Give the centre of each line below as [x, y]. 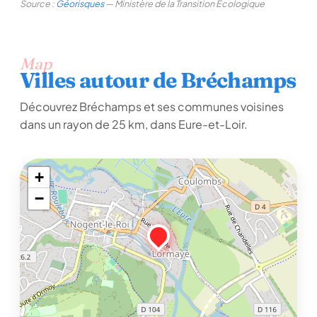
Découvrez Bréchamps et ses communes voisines [152, 106]
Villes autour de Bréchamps [158, 80]
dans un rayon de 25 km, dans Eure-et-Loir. [134, 124]
